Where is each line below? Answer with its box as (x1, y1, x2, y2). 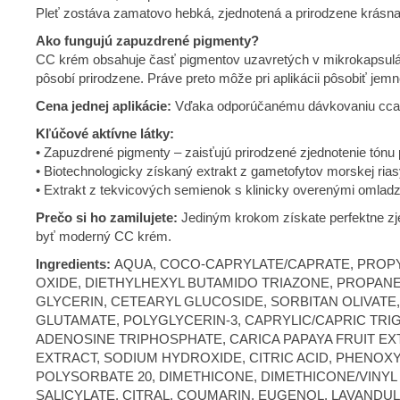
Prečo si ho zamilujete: (36, 209, 181, 225)
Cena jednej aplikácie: (36, 97, 175, 113)
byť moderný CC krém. (36, 228, 171, 244)
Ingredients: (36, 255, 114, 271)
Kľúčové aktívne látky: (36, 125, 174, 141)
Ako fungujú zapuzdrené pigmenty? (36, 32, 259, 48)
